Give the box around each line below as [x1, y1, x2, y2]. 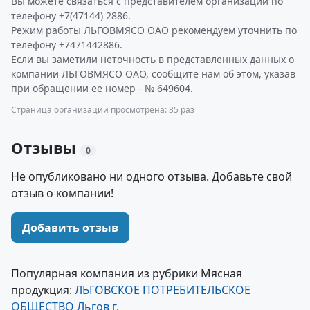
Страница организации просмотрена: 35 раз [11, 104, 194, 116]
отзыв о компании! [11, 185, 113, 201]
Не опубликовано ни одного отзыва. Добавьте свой [11, 169, 292, 184]
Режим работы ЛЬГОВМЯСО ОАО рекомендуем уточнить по [11, 24, 297, 37]
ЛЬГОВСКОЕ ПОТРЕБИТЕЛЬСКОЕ [75, 282, 250, 298]
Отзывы [11, 137, 80, 158]
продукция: [11, 282, 75, 298]
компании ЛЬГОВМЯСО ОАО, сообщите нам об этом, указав [11, 67, 295, 80]
